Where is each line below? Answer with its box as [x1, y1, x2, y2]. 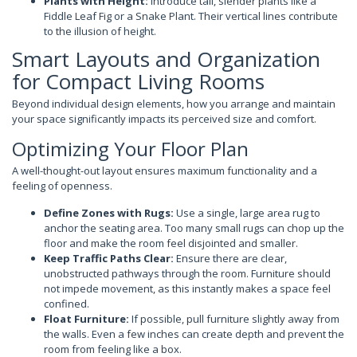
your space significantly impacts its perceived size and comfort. [12, 112, 316, 126]
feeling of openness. [12, 178, 112, 193]
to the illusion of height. [44, 23, 156, 38]
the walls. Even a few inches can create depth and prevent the [44, 327, 344, 341]
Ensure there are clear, [174, 251, 287, 265]
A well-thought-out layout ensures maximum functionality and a [12, 163, 317, 178]
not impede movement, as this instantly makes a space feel [44, 281, 331, 296]
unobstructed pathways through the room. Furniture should [44, 266, 331, 280]
